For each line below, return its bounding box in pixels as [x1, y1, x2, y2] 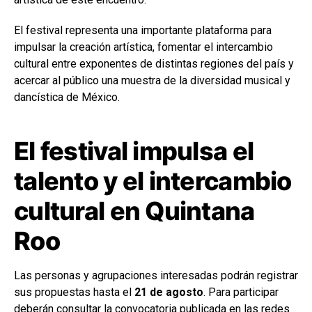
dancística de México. [14, 90, 120, 104]
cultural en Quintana [14, 195, 255, 226]
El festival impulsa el [14, 135, 254, 166]
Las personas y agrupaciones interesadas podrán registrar [14, 268, 298, 282]
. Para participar [203, 285, 279, 299]
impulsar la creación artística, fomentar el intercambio [14, 40, 273, 54]
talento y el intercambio [14, 165, 292, 196]
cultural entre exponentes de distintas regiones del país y [14, 56, 294, 70]
